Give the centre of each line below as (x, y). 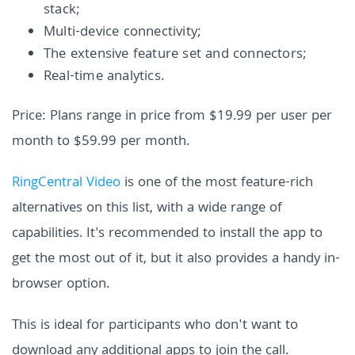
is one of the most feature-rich (217, 184)
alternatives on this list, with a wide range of (147, 209)
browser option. (61, 285)
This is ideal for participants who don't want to (155, 326)
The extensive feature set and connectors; (176, 55)
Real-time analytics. (104, 78)
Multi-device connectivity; (123, 33)
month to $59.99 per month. (101, 143)
